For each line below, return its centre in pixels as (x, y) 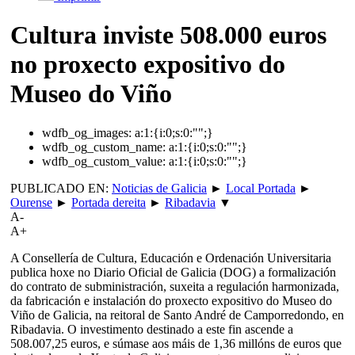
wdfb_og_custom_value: (104, 161)
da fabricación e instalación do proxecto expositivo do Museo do (171, 300)
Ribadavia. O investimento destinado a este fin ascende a (152, 329)
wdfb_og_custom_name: (104, 147)
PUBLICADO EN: (61, 188)
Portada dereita (109, 202)
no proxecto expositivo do (148, 65)
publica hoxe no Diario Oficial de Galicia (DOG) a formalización (173, 272)
